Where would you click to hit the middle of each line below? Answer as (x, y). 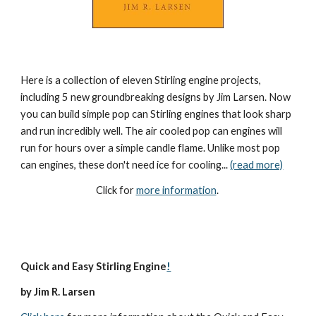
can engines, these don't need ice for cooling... (126, 165)
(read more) (257, 165)
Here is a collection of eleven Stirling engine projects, (141, 80)
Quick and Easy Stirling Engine (94, 266)
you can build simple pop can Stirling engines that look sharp (156, 114)
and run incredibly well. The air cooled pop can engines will (152, 131)
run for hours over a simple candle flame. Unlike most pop (151, 148)
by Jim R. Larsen (58, 292)
